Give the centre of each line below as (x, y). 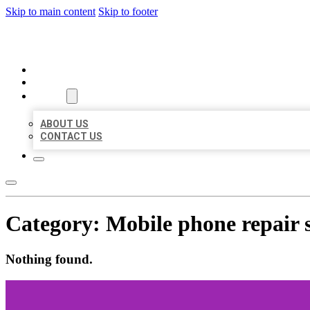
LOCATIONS (61, 82)
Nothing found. (49, 259)
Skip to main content (51, 11)
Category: (56, 224)
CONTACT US (71, 136)
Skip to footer (128, 11)
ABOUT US (64, 124)
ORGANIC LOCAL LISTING (107, 40)
